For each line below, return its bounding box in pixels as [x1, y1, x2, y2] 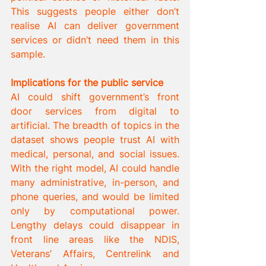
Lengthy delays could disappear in [11, 218, 179, 231]
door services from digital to [11, 104, 179, 117]
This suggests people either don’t [11, 5, 179, 17]
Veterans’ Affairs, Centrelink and [11, 247, 179, 259]
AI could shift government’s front [11, 90, 179, 103]
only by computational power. [11, 204, 179, 217]
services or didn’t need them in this [11, 33, 179, 46]
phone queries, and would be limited [11, 190, 179, 202]
